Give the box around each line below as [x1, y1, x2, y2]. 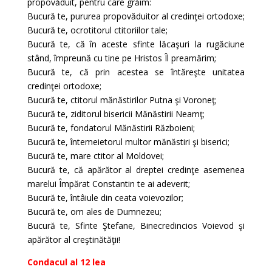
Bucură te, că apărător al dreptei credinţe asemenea [27, 164, 245, 175]
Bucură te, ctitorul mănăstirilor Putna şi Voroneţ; [27, 94, 217, 106]
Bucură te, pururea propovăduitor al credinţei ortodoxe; [27, 10, 245, 22]
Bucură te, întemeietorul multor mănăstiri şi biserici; [27, 136, 229, 148]
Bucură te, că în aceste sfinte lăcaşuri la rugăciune [27, 38, 245, 50]
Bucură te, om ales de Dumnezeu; [27, 206, 161, 217]
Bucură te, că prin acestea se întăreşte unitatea [27, 66, 245, 78]
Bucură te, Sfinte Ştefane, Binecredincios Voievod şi [27, 220, 245, 231]
